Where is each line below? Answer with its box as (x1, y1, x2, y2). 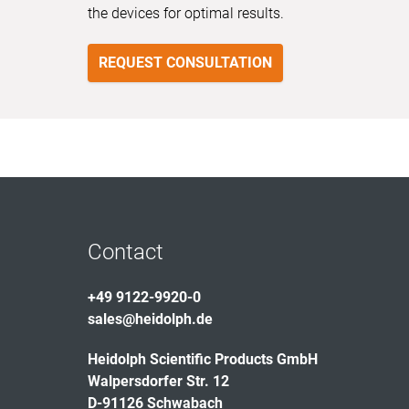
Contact (88, 239, 163, 265)
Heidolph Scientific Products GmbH (88, 351, 318, 368)
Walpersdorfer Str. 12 (88, 372, 229, 390)
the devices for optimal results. (88, 4, 284, 22)
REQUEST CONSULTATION (99, 53, 272, 71)
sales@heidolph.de (88, 310, 213, 328)
